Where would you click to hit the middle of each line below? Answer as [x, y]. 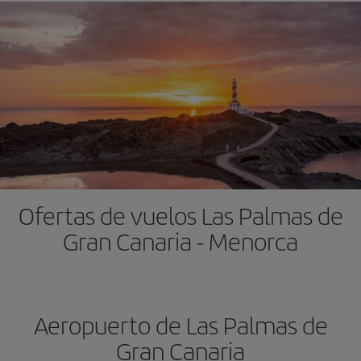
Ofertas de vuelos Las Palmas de [180, 215]
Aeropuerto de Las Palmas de [180, 325]
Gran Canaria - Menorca [180, 241]
